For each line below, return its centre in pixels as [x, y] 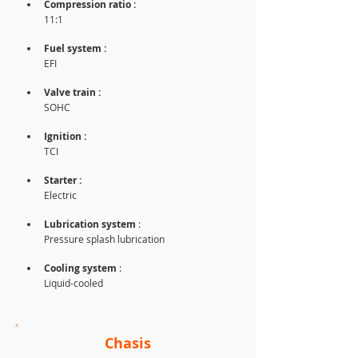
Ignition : [66, 136]
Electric [60, 195]
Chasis [128, 343]
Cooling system [80, 268]
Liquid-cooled [74, 283]
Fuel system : [76, 48]
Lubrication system [91, 224]
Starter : [63, 180]
